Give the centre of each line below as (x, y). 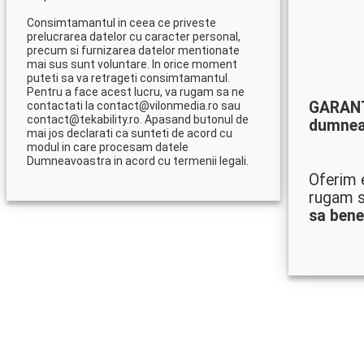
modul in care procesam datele (108, 147)
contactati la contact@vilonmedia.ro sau (134, 106)
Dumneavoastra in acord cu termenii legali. (138, 161)
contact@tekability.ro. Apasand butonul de (138, 119)
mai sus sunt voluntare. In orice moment (132, 64)
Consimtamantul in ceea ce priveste (121, 23)
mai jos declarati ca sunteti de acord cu (130, 133)
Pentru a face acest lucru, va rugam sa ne (136, 92)
